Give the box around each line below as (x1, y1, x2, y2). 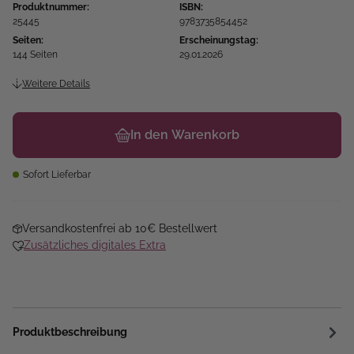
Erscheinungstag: (179, 35, 258, 47)
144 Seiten (13, 49, 58, 61)
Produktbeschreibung (13, 326, 127, 339)
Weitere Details (22, 78, 90, 90)
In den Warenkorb (130, 127, 239, 143)
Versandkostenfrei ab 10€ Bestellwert (22, 222, 217, 235)
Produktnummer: (13, 2, 89, 13)
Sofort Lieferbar (21, 169, 91, 181)
